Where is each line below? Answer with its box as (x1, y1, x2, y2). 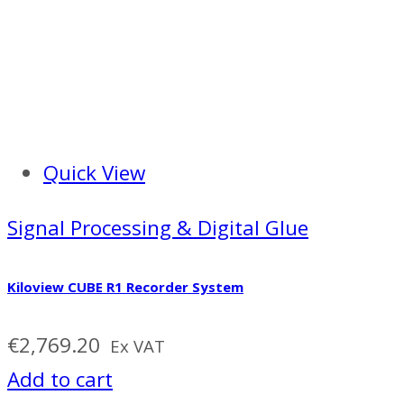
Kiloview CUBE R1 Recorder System (7, 277, 243, 296)
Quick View (43, 159, 145, 188)
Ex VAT (110, 334, 165, 357)
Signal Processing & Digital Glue (7, 213, 308, 242)
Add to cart (7, 364, 113, 393)
